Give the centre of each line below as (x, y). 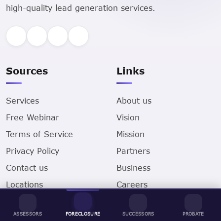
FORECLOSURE (83, 214)
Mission (130, 134)
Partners (133, 150)
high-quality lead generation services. (81, 7)
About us (134, 100)
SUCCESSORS (138, 214)
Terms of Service (39, 134)
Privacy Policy (33, 150)
